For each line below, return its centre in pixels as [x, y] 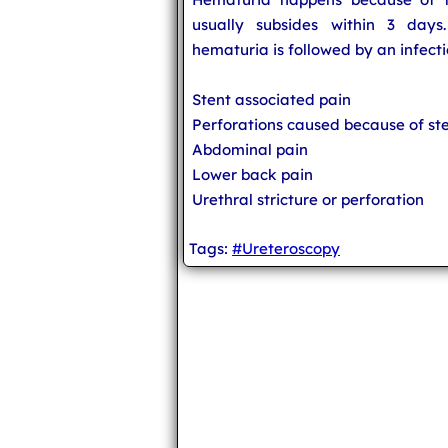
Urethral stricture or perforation [308, 199]
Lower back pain [252, 174]
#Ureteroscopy [286, 248]
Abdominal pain [250, 149]
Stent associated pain [271, 99]
